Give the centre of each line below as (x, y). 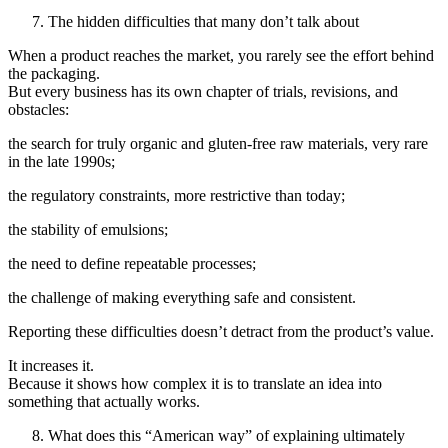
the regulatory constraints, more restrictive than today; (176, 196)
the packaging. (54, 74)
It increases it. (51, 366)
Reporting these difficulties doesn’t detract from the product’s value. (221, 332)
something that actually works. (104, 402)
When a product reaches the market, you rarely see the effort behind (221, 56)
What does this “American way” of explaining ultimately (226, 436)
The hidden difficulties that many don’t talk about (203, 22)
